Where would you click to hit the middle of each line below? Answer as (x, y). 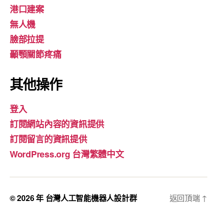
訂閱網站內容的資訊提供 (57, 124)
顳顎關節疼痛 (36, 54)
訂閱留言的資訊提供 (48, 139)
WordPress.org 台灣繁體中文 (67, 154)
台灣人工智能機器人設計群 (91, 198)
